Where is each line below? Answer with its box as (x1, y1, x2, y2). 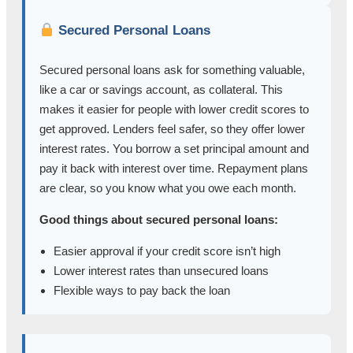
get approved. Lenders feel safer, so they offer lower (39, 122, 305, 136)
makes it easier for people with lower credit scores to (39, 102, 309, 117)
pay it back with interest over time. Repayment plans (39, 162, 308, 176)
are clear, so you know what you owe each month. (39, 181, 296, 195)
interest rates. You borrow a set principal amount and (39, 142, 309, 156)
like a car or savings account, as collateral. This (39, 83, 283, 97)
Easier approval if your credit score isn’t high (54, 244, 281, 258)
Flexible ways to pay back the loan (54, 284, 230, 298)
